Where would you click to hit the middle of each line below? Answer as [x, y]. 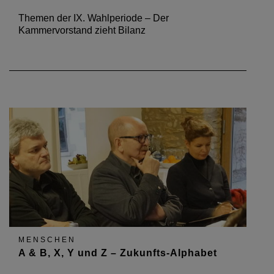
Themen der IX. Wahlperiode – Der [94, 18]
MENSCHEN [47, 240]
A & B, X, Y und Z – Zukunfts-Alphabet [118, 253]
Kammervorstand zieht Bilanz [82, 31]
